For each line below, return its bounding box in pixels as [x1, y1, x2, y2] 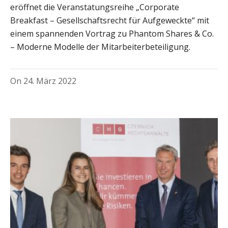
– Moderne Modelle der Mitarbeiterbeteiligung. [10, 41, 190, 52]
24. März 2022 [23, 75, 76, 87]
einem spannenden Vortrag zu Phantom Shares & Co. [10, 27, 214, 39]
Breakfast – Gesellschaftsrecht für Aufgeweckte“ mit [10, 14, 209, 26]
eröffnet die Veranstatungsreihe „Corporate [10, 1, 179, 13]
